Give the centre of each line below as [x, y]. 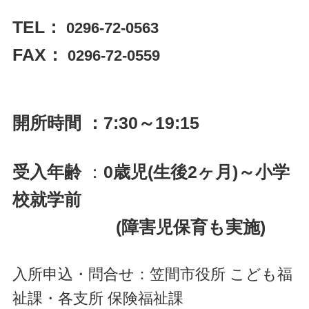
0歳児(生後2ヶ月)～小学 [196, 172]
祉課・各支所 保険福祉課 [98, 299]
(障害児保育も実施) [139, 227]
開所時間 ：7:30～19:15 [106, 123]
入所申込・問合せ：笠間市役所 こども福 [152, 275]
